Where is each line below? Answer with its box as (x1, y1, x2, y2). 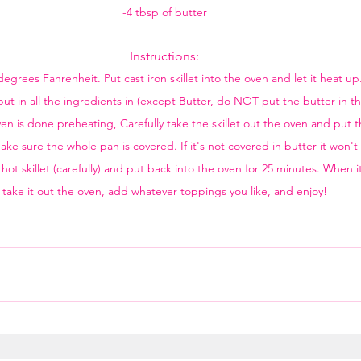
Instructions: (130, 48, 199, 64)
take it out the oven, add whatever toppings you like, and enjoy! (2, 184, 327, 198)
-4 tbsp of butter (122, 5, 207, 19)
